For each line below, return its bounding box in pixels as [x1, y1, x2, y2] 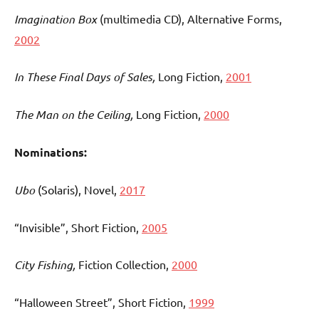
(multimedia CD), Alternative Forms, [97, 11, 282, 26]
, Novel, [78, 182, 120, 197]
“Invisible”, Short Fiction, [14, 220, 142, 235]
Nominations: [14, 145, 87, 160]
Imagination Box [14, 11, 97, 27]
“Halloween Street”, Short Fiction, [14, 295, 189, 310]
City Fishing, [14, 257, 78, 273]
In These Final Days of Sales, [14, 69, 158, 85]
